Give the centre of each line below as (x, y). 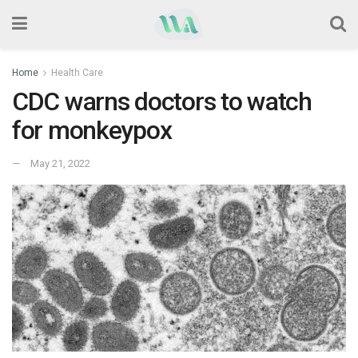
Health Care (77, 73)
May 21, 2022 (60, 163)
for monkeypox (92, 130)
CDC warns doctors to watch (162, 101)
